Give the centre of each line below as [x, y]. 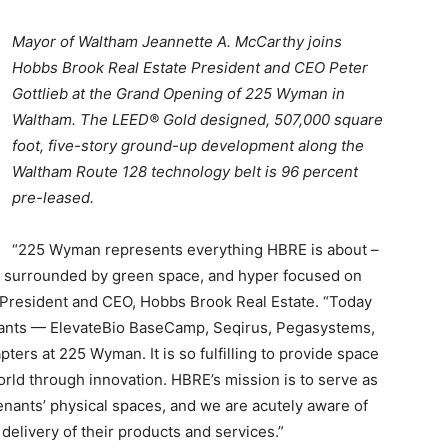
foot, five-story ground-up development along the [188, 145]
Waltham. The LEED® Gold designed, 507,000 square [197, 119]
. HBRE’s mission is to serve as [270, 379]
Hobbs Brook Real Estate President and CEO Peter [190, 67]
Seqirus [240, 327]
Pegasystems [323, 327]
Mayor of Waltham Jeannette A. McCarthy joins [177, 41]
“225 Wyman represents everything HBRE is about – [195, 249]
